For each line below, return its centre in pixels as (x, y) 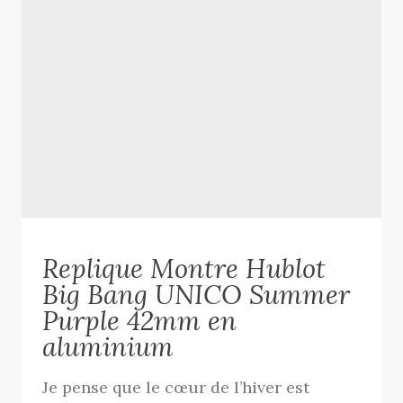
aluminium (108, 346)
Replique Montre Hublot (184, 268)
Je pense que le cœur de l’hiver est (176, 387)
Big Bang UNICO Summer (197, 294)
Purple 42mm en (140, 320)
